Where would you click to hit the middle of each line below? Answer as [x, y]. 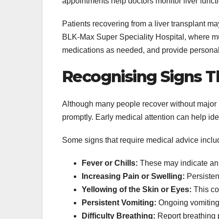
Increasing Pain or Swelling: [133, 176]
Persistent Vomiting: [119, 202]
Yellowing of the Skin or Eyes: [137, 189]
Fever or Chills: [110, 163]
